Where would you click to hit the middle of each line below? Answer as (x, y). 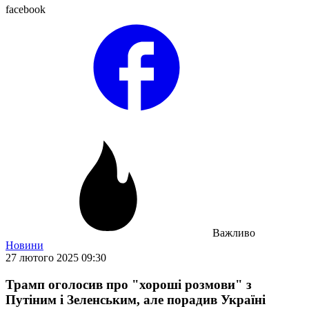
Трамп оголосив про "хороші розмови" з (129, 284)
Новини (24, 245)
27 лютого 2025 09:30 (56, 258)
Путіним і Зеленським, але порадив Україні (136, 299)
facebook (26, 9)
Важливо (234, 233)
